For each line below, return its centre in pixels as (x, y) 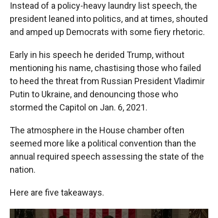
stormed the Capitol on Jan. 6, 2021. (79, 107)
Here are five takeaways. (57, 192)
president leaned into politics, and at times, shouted (109, 19)
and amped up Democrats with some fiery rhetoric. (107, 32)
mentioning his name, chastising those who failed (105, 68)
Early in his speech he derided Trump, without (97, 55)
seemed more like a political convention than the (103, 143)
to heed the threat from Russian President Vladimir (107, 81)
